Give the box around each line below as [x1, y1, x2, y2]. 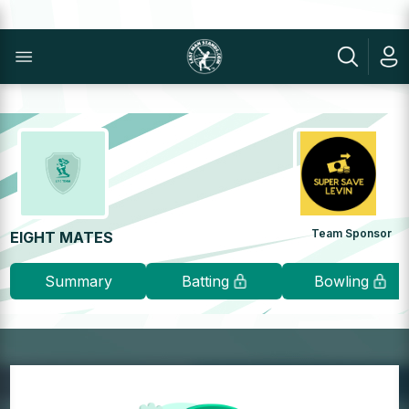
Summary [44, 272, 112, 290]
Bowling [313, 272, 369, 290]
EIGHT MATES [10, 228, 114, 246]
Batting [181, 272, 229, 290]
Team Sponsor [310, 226, 392, 240]
